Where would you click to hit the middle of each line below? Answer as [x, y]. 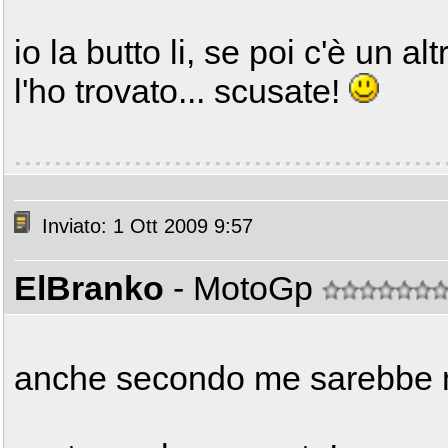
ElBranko [89, 288]
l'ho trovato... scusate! [181, 91]
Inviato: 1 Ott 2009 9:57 [144, 226]
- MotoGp [247, 288]
